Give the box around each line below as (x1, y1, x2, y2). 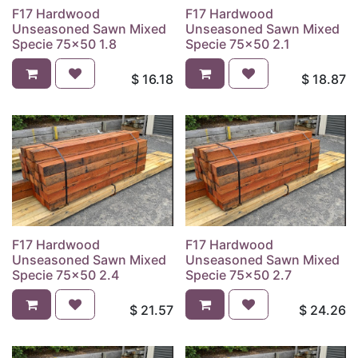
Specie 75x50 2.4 (12, 266, 119, 283)
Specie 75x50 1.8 (12, 35, 117, 52)
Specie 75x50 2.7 (185, 266, 292, 283)
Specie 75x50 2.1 (185, 35, 290, 52)
